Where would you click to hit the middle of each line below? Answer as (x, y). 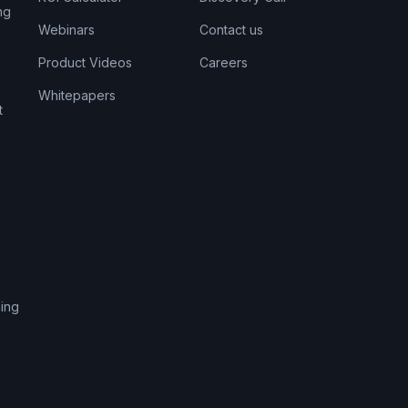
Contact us (232, 30)
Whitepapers (77, 96)
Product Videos (86, 63)
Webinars (67, 30)
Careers (224, 63)
